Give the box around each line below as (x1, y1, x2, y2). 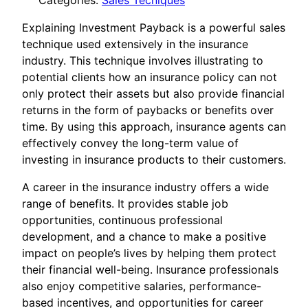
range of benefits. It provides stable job (22, 197, 228, 211)
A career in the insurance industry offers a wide (22, 180, 269, 195)
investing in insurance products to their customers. (22, 153, 286, 167)
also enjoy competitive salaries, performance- (22, 279, 261, 294)
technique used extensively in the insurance (22, 37, 248, 52)
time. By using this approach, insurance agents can (22, 120, 286, 134)
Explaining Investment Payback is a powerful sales (22, 21, 285, 35)
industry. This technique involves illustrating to (22, 54, 263, 68)
